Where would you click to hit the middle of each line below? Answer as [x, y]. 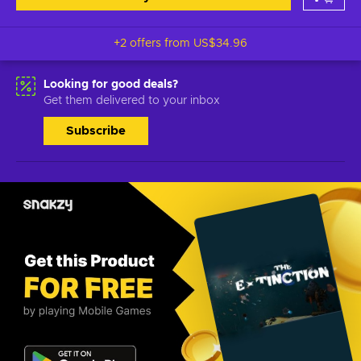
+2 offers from [154, 44]
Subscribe [96, 131]
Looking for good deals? [111, 85]
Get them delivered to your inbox [132, 101]
